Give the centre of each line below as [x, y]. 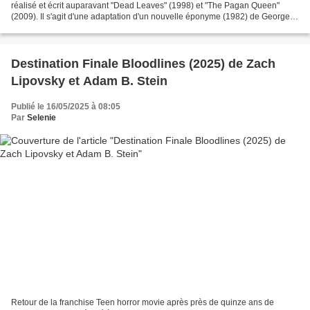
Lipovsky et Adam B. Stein [89, 81]
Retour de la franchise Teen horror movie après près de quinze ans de [143, 303]
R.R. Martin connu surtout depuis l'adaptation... [99, 27]
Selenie [42, 117]
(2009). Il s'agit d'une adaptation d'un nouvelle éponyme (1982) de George [151, 16]
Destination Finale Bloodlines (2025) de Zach [143, 63]
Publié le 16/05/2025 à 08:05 [66, 106]
